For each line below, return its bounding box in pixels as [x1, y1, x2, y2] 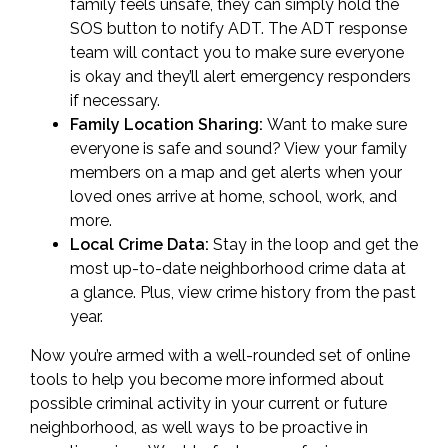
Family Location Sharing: [70, 115, 267, 134]
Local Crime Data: [70, 235, 213, 254]
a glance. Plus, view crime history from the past [70, 283, 416, 302]
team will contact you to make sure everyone [70, 43, 404, 62]
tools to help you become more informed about [30, 370, 384, 389]
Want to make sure [267, 115, 407, 134]
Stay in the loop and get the [213, 235, 418, 254]
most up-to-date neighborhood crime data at [70, 259, 406, 278]
